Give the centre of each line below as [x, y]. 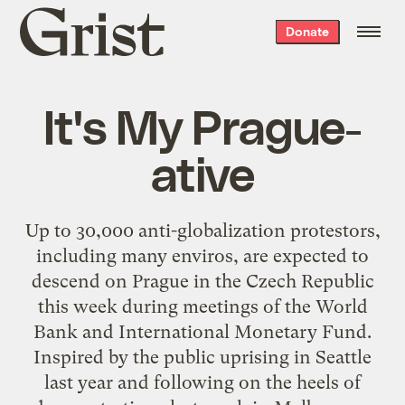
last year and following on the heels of [202, 382]
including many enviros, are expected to [202, 255]
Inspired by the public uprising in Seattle [202, 357]
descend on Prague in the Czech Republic [202, 281]
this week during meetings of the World [202, 306]
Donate [307, 31]
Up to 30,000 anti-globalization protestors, [202, 230]
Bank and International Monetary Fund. [202, 331]
